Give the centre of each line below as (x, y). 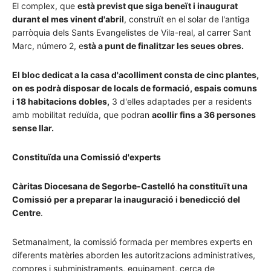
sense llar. (33, 128)
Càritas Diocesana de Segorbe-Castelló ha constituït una (130, 186)
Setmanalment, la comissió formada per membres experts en (132, 241)
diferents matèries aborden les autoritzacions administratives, (134, 255)
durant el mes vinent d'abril (68, 19)
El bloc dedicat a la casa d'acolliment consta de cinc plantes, (135, 74)
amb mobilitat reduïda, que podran (82, 114)
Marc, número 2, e (48, 45)
